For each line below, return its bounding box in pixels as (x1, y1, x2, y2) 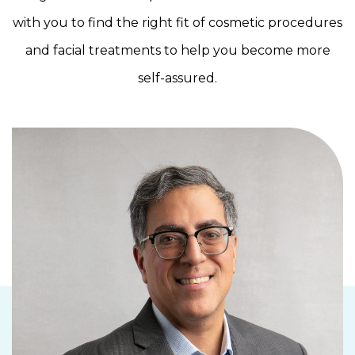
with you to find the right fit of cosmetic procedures (13, 14, 342, 30)
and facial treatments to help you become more (25, 42, 330, 58)
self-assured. (138, 70, 217, 86)
